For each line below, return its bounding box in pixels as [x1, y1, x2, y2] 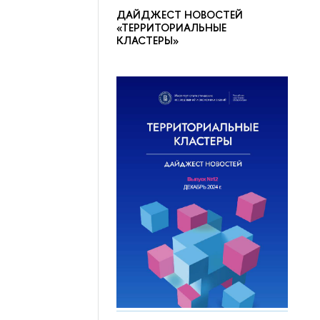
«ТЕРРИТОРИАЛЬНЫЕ [116, 19, 227, 35]
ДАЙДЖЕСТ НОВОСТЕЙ [116, 6, 244, 22]
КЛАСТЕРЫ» [116, 32, 179, 48]
